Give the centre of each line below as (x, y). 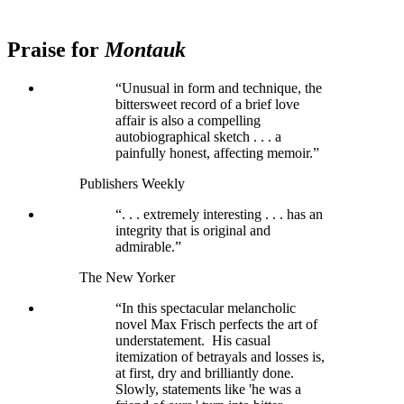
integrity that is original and (193, 231)
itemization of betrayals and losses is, (220, 357)
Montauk (145, 50)
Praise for (56, 50)
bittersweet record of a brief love (207, 105)
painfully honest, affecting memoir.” (217, 153)
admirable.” (148, 247)
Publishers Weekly (132, 184)
